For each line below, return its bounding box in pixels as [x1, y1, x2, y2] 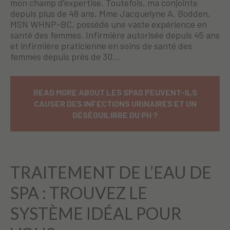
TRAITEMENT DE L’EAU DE [10, 162, 212, 183]
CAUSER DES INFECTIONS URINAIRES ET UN [33, 99, 197, 109]
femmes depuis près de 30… [10, 51, 120, 63]
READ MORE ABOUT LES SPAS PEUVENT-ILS [33, 87, 197, 98]
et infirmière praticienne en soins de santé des [10, 40, 192, 52]
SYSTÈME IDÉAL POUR [10, 203, 182, 224]
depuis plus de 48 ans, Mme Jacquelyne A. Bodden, [10, 8, 210, 20]
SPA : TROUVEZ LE [10, 183, 147, 203]
